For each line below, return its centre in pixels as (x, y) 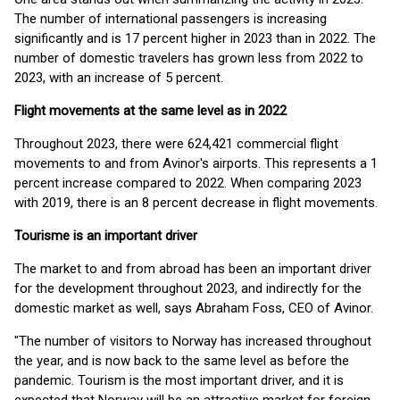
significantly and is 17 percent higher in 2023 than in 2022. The (195, 38)
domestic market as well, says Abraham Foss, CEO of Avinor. (196, 308)
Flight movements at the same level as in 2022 (150, 111)
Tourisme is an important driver (108, 236)
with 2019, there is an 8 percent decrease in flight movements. (198, 203)
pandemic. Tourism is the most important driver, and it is (179, 380)
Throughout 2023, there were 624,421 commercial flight (176, 144)
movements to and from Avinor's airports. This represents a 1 (196, 163)
